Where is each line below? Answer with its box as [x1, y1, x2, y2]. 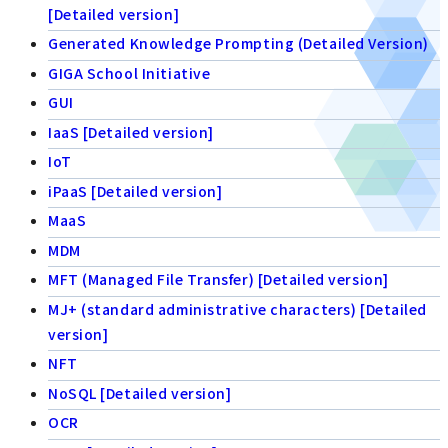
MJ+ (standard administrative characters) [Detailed [48, 298, 427, 319]
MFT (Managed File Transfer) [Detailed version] [48, 269, 389, 290]
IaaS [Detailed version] [48, 121, 214, 142]
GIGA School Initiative [48, 62, 211, 83]
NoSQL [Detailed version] [48, 382, 232, 403]
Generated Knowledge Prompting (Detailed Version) [48, 33, 429, 54]
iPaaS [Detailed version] [48, 180, 223, 201]
